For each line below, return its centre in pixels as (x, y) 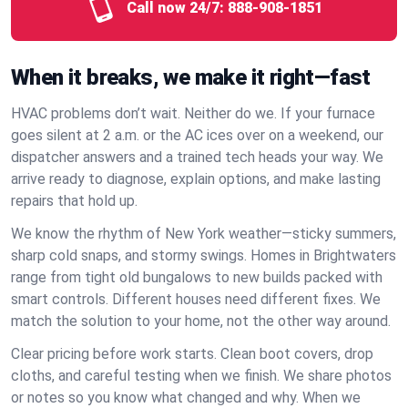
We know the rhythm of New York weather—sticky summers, (204, 234)
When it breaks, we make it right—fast (191, 77)
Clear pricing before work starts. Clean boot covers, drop (192, 354)
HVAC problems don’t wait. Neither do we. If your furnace (193, 113)
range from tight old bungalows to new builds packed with (197, 277)
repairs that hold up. (74, 201)
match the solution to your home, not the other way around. (201, 321)
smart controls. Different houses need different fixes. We (196, 299)
